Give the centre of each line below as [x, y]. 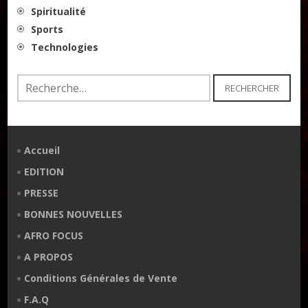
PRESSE [42, 193]
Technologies [65, 47]
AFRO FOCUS [54, 236]
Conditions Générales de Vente [101, 278]
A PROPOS [49, 257]
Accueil [42, 151]
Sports [47, 30]
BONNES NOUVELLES [74, 214]
